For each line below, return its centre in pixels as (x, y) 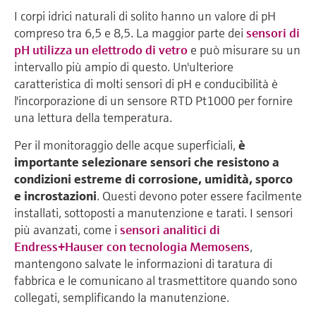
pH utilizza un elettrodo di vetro (101, 49)
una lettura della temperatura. (93, 117)
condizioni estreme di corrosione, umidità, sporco (153, 178)
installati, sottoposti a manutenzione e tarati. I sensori (153, 212)
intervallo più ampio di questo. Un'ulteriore (124, 66)
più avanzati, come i (67, 229)
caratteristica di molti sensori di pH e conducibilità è (146, 83)
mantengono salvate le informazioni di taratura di (143, 263)
